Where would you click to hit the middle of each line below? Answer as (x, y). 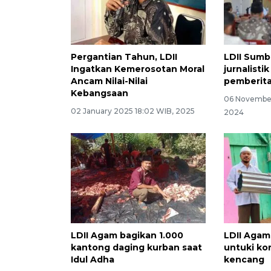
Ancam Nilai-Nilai (109, 81)
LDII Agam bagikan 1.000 (127, 235)
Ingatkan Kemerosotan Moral (138, 69)
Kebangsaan (100, 93)
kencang (244, 259)
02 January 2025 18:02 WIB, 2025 (133, 111)
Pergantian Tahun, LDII (124, 57)
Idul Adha (93, 259)
